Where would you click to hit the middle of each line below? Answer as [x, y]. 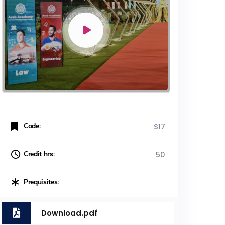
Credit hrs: [39, 154]
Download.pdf [70, 213]
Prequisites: [41, 182]
